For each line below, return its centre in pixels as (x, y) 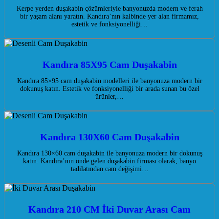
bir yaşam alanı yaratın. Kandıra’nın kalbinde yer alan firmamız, (109, 17)
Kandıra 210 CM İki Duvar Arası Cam (109, 209)
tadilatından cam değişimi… (109, 169)
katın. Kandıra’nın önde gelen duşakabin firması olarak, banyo (109, 161)
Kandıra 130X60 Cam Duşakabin (109, 137)
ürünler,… (109, 97)
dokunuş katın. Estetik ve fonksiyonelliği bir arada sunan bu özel (109, 89)
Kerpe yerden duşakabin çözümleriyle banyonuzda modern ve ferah (109, 9)
